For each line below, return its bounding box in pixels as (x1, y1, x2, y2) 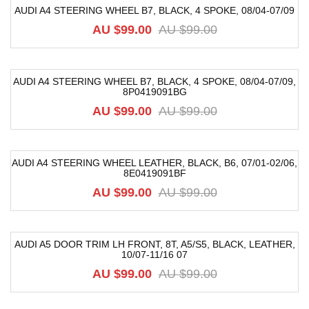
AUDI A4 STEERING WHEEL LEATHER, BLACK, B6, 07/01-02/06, (12, 157, 297, 168)
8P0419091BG (122, 86, 187, 97)
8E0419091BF (123, 168, 186, 179)
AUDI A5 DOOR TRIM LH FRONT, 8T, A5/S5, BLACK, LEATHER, (14, 239, 295, 250)
